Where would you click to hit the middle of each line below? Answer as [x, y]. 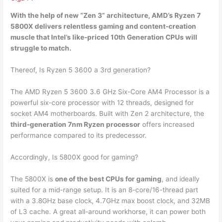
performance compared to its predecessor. [79, 135]
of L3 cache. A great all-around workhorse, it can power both [108, 211]
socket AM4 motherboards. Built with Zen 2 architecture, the [108, 113]
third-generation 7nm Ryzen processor [76, 124]
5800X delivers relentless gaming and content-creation [104, 27]
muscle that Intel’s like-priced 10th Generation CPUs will [104, 37]
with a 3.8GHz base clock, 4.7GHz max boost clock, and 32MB [111, 200]
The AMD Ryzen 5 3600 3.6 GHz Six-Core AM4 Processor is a [110, 91]
